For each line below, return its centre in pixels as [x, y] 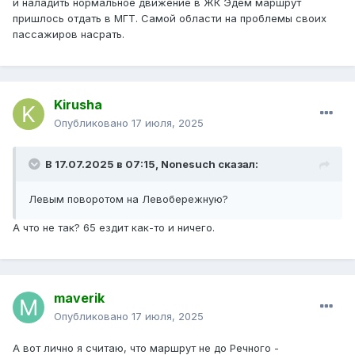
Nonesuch [188, 164]
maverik [79, 298]
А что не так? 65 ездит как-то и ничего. [114, 228]
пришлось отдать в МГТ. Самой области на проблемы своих [170, 19]
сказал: [237, 164]
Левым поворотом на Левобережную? [128, 199]
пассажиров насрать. [69, 34]
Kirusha [78, 105]
